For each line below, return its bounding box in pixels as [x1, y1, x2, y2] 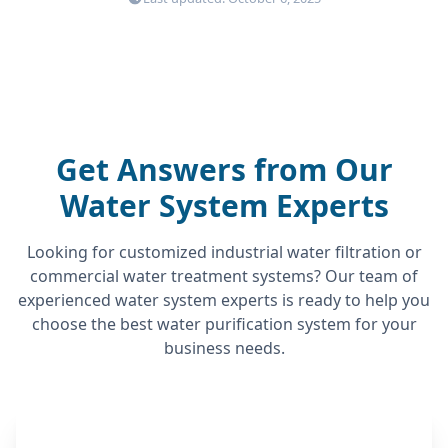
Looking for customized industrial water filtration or [26, 240, 422, 263]
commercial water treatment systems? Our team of [30, 264, 418, 287]
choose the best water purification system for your [31, 312, 417, 335]
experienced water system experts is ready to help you [18, 288, 430, 311]
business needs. [163, 336, 285, 359]
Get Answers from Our [55, 148, 393, 190]
